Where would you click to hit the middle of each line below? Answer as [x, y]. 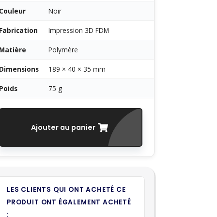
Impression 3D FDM [79, 30]
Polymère [63, 50]
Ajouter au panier [63, 127]
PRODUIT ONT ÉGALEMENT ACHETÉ [69, 202]
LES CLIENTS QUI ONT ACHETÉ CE [66, 190]
